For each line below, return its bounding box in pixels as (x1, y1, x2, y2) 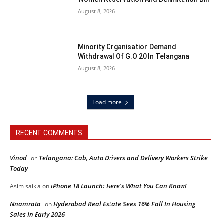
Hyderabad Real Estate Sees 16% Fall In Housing (53, 199, 196, 208)
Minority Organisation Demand (78, 43, 177, 51)
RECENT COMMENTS (16, 128, 82, 137)
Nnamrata (10, 199, 41, 208)
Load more (92, 97, 122, 106)
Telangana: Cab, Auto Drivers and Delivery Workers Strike (39, 153, 208, 162)
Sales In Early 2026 (10, 209, 65, 219)
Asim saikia (10, 182, 41, 190)
